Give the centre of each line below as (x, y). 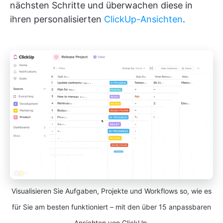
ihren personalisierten (57, 19)
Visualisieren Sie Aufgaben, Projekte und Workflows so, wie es (111, 191)
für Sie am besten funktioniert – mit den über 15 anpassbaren (111, 207)
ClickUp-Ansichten (143, 19)
